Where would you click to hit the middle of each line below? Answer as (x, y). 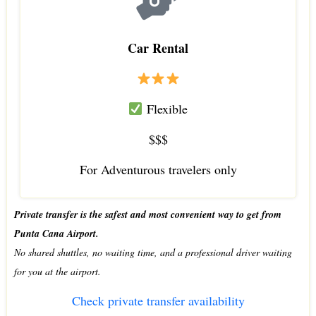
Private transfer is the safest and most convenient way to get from (147, 214)
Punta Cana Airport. (56, 233)
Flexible (165, 108)
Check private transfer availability (158, 300)
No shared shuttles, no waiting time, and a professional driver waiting (153, 252)
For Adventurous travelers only (158, 169)
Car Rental (158, 48)
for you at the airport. (57, 271)
